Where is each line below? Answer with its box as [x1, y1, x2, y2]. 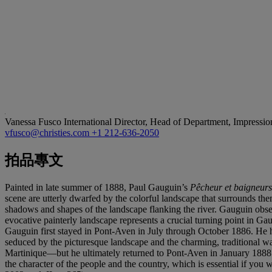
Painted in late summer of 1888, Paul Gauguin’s [5, 182, 190, 192]
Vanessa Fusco [5, 116, 64, 127]
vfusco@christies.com [5, 127, 92, 138]
